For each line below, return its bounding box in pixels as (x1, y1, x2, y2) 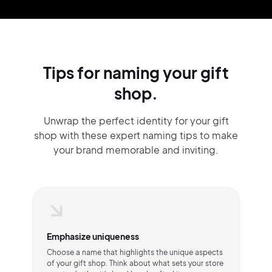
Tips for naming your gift (43, 63, 229, 83)
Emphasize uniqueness (46, 231, 139, 242)
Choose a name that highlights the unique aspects (46, 248, 223, 257)
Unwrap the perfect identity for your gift (43, 114, 229, 127)
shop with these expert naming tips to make (34, 129, 238, 141)
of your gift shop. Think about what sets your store (46, 259, 223, 268)
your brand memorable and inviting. (53, 143, 219, 156)
